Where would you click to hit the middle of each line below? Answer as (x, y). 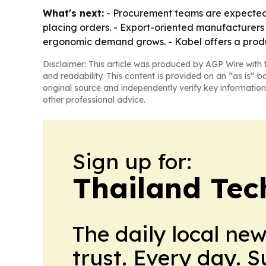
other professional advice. (94, 100)
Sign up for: (132, 161)
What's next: (73, 13)
